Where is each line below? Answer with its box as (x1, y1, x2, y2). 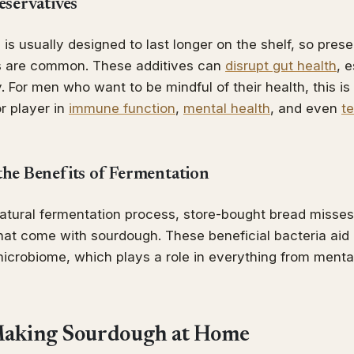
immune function (69, 100, 175, 116)
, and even (270, 100, 341, 116)
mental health (183, 100, 270, 116)
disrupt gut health (225, 57, 337, 73)
